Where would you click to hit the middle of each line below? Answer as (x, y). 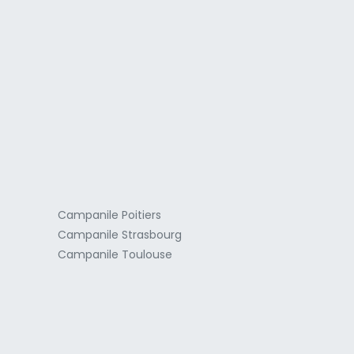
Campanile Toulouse (115, 254)
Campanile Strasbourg (120, 234)
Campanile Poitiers (109, 215)
